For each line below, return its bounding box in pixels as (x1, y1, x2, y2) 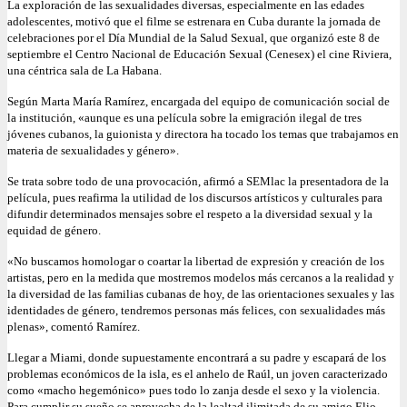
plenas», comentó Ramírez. (7, 320, 140, 334)
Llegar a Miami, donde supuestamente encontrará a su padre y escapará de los (7, 351, 386, 365)
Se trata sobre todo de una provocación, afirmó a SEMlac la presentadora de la (7, 174, 389, 189)
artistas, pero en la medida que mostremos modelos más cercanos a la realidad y (7, 271, 394, 285)
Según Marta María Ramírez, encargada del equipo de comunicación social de (7, 94, 390, 109)
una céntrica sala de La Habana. (7, 64, 162, 78)
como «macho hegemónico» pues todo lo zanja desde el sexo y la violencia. (7, 383, 380, 398)
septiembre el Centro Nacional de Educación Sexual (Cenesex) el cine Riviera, (7, 47, 392, 62)
